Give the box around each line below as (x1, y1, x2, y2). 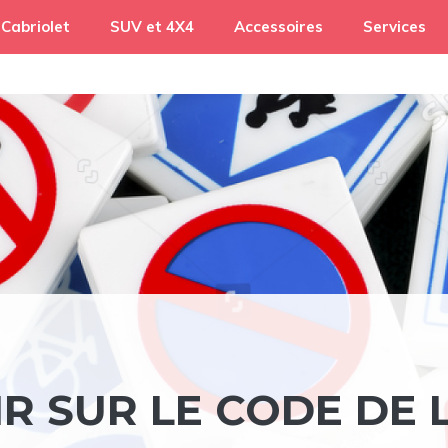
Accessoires (234, 17, 323, 36)
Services (363, 17, 426, 36)
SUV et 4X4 (110, 17, 194, 36)
